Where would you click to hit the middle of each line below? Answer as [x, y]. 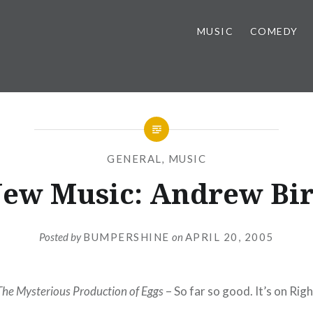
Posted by [61, 236]
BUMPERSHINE [126, 236]
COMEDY [274, 31]
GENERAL [134, 159]
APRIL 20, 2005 [229, 236]
